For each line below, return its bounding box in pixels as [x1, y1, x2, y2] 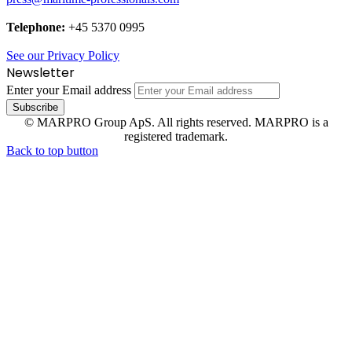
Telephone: [6, 20, 65, 35]
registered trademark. [124, 130, 228, 144]
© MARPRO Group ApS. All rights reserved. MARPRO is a [24, 115, 328, 130]
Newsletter [6, 64, 75, 82]
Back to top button [6, 144, 98, 158]
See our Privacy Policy [6, 49, 119, 63]
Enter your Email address [6, 83, 131, 97]
